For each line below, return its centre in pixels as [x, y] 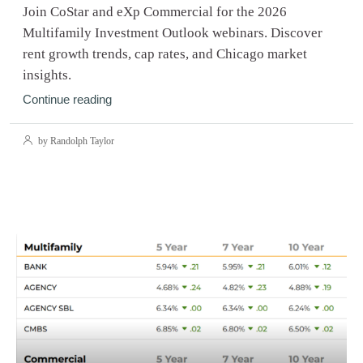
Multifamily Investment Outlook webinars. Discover [173, 32]
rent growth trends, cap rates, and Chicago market [165, 53]
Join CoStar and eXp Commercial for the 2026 [155, 11]
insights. [47, 75]
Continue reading [67, 99]
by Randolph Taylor [75, 141]
